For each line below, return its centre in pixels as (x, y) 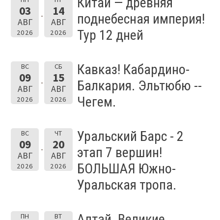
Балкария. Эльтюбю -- (139, 86)
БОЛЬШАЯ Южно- (126, 169)
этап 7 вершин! (119, 153)
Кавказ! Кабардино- (133, 70)
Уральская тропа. (128, 185)
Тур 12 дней (110, 35)
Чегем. (96, 102)
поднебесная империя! (141, 19)
